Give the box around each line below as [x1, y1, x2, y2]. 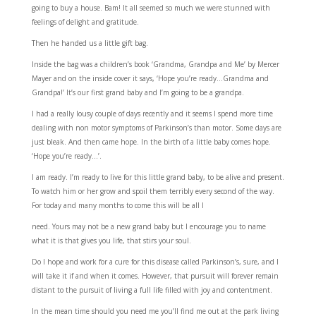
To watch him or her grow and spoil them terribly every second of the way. [31, 186, 274, 196]
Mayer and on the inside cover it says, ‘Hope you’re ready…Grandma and [31, 73, 269, 83]
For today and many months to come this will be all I [31, 200, 204, 210]
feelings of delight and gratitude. [31, 16, 139, 27]
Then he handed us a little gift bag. [31, 37, 148, 48]
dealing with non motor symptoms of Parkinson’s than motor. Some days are [31, 122, 281, 133]
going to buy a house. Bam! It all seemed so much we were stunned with [31, 2, 270, 13]
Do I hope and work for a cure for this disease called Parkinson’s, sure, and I [31, 256, 279, 267]
